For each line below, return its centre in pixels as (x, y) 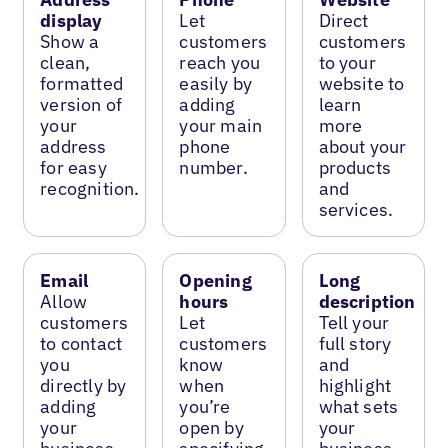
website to (361, 83)
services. (356, 209)
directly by (83, 385)
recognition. (90, 188)
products (354, 167)
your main (221, 125)
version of (81, 104)
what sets (358, 406)
